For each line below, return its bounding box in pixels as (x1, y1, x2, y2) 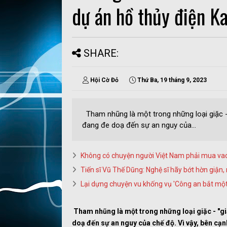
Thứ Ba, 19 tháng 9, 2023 (137, 77, 207, 84)
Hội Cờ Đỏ (90, 77, 119, 84)
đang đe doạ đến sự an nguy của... (82, 121, 196, 130)
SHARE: (84, 47, 119, 59)
